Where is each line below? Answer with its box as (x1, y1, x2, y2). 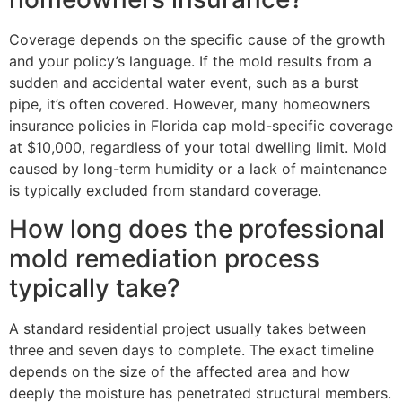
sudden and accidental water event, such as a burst (9, 74, 359, 92)
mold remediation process (9, 242, 319, 274)
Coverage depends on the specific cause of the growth (9, 31, 385, 49)
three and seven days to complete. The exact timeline (9, 340, 374, 359)
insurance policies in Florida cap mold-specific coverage (9, 117, 393, 135)
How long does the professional (9, 213, 385, 244)
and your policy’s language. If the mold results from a (9, 52, 371, 71)
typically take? (9, 272, 180, 303)
